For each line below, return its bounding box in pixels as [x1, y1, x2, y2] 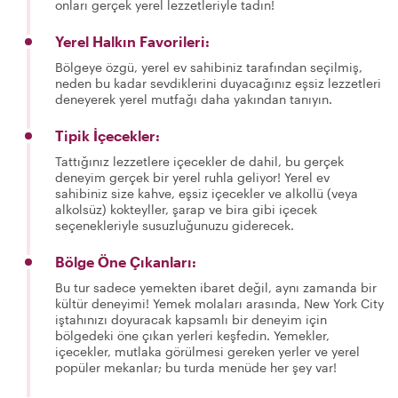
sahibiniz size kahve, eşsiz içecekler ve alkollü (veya [55, 186, 358, 201]
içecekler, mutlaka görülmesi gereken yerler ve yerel [55, 344, 360, 359]
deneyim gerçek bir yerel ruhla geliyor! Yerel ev [55, 170, 330, 185]
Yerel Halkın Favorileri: [55, 33, 210, 50]
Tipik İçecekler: [55, 127, 160, 144]
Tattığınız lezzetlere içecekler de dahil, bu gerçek [55, 154, 344, 169]
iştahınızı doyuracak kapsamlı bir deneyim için [55, 312, 327, 327]
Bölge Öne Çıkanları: [55, 253, 196, 270]
